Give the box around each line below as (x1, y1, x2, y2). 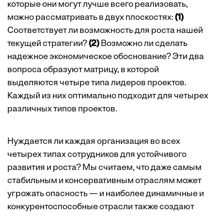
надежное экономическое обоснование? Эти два (7, 52, 204, 62)
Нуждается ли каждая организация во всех (7, 137, 180, 147)
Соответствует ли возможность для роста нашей (7, 26, 203, 36)
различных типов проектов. (7, 105, 117, 114)
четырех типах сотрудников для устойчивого (7, 150, 186, 160)
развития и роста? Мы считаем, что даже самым (7, 163, 201, 173)
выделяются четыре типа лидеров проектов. (7, 78, 186, 88)
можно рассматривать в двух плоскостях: (7, 13, 175, 23)
